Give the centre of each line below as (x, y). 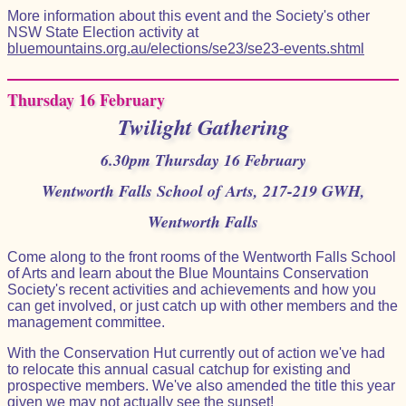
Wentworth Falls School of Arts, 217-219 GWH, (203, 191)
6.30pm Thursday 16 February (203, 160)
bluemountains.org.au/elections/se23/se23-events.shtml (186, 48)
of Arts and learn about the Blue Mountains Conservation (188, 273)
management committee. (86, 322)
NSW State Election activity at (103, 32)
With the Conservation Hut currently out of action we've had (196, 353)
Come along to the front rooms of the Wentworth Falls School (202, 257)
